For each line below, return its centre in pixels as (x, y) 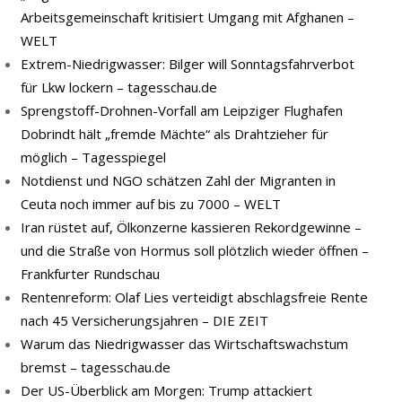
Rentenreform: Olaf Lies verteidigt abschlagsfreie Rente (194, 297)
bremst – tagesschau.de (96, 367)
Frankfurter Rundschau (90, 274)
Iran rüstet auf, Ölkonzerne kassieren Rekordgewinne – (191, 227)
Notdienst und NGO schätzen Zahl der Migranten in (178, 180)
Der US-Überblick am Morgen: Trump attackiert (166, 390)
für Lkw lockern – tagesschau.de (119, 87)
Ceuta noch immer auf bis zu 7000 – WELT (151, 204)
